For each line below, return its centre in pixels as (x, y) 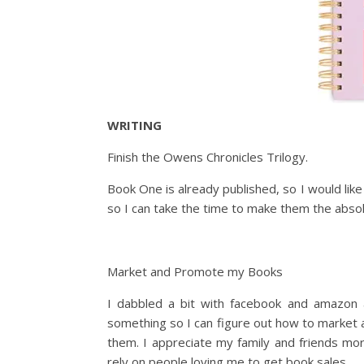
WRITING (134, 125)
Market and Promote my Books (195, 271)
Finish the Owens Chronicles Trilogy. (208, 157)
